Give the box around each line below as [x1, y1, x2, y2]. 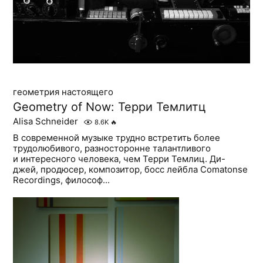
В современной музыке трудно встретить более [13, 132, 221, 144]
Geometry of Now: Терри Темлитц [13, 100, 207, 114]
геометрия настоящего [13, 86, 114, 98]
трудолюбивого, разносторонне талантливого [13, 143, 211, 154]
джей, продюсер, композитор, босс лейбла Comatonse [13, 164, 248, 176]
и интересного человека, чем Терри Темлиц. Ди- [13, 153, 226, 165]
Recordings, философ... [13, 174, 110, 186]
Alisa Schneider [13, 116, 79, 127]
